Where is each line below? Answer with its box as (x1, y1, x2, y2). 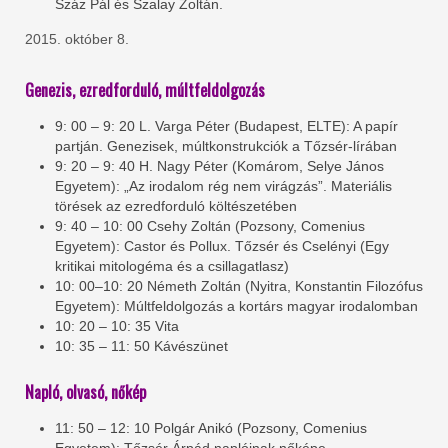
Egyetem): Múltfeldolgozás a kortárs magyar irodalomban (55, 298, 418, 315)
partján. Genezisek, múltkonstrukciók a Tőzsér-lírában (55, 138, 397, 155)
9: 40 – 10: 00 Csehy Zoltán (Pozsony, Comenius (55, 218, 365, 235)
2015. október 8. (25, 31, 129, 48)
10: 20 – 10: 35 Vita (55, 318, 179, 335)
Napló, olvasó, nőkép (25, 380, 146, 405)
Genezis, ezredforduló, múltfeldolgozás (25, 78, 265, 103)
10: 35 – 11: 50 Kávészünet (55, 338, 228, 355)
